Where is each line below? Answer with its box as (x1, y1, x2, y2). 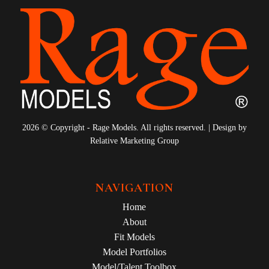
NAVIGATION (95, 180, 174, 195)
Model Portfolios (102, 246, 166, 257)
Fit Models (113, 231, 155, 242)
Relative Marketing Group (89, 136, 179, 146)
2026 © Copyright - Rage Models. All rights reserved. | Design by (22, 123, 247, 133)
